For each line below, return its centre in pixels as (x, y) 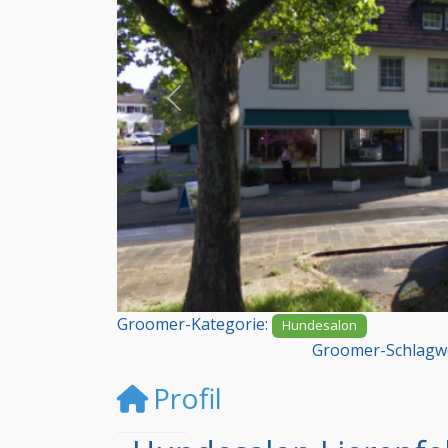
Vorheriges (214, 108)
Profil (187, 398)
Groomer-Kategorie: (194, 324)
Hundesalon (320, 325)
